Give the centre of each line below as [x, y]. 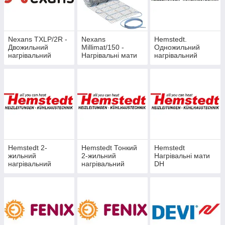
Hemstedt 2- [28, 148]
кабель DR [98, 172]
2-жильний [98, 156]
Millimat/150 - [102, 47]
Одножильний [177, 47]
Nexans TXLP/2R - [38, 39]
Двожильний [28, 47]
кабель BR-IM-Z [180, 64]
